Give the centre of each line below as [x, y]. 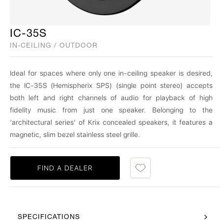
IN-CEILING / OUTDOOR [54, 45]
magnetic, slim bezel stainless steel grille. [75, 135]
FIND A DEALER [65, 168]
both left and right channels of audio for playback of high [111, 98]
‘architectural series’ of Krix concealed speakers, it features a [111, 122]
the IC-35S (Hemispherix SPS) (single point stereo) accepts [111, 85]
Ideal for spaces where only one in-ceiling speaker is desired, [111, 73]
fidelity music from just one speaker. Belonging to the [111, 110]
